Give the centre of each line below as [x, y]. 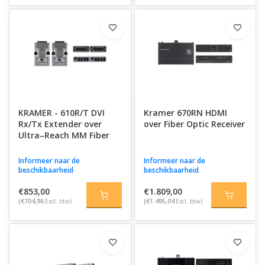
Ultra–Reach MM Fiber [64, 135]
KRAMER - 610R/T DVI [62, 113]
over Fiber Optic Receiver [194, 124]
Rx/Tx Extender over [60, 124]
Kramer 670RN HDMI [185, 113]
